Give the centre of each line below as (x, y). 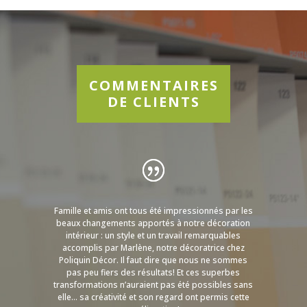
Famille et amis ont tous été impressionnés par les (153, 210)
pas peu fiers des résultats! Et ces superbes (153, 272)
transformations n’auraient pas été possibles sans (153, 284)
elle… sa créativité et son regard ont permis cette (153, 297)
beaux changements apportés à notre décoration (153, 223)
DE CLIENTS (153, 101)
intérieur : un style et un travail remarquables (153, 235)
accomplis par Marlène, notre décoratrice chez (153, 247)
